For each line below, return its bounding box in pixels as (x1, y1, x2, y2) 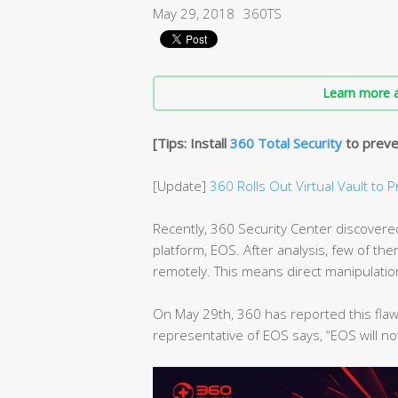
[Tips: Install (153, 133, 230, 152)
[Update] (153, 176, 210, 195)
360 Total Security (230, 133, 342, 152)
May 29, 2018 (153, 4, 235, 22)
